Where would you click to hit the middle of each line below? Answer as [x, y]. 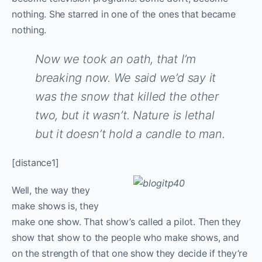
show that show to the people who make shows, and [125, 237]
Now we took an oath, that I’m [116, 59]
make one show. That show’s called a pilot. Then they [126, 221]
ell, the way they [55, 190]
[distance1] [35, 162]
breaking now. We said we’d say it [126, 77]
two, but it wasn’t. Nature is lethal [125, 115]
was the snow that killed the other [127, 96]
